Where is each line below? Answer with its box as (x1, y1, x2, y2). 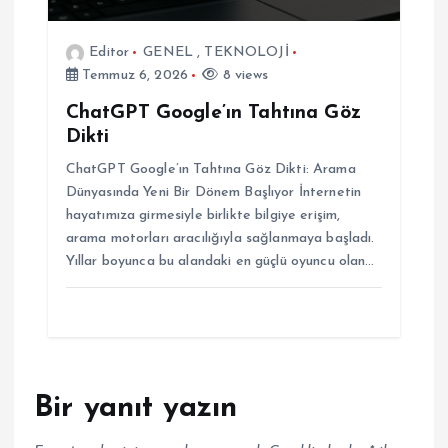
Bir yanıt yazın (34, 394, 238, 424)
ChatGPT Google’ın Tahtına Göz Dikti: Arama (65, 162, 356, 178)
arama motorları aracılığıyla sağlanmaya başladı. (65, 231, 375, 247)
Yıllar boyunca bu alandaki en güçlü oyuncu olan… (65, 254, 375, 270)
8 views (218, 68, 269, 83)
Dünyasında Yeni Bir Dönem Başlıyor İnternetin (65, 185, 362, 201)
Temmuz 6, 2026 (77, 68, 189, 83)
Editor (89, 45, 130, 60)
